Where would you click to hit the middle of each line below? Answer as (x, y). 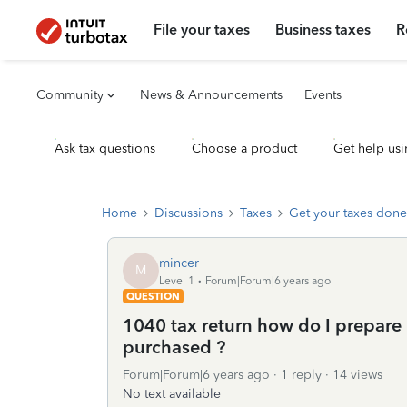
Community (70, 95)
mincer (179, 263)
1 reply (301, 375)
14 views (357, 375)
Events (323, 95)
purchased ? (174, 347)
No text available (172, 394)
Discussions (189, 213)
